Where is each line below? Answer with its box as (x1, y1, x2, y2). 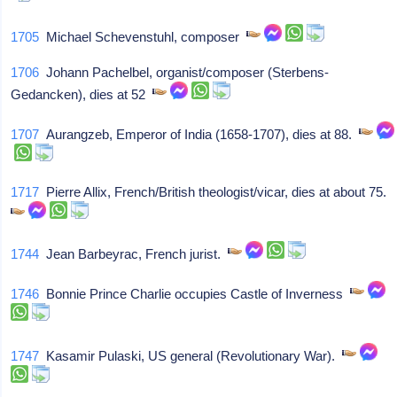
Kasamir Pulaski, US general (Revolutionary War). (39, 348, 343, 363)
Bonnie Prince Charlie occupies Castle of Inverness (39, 286, 351, 301)
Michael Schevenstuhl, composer (39, 29, 247, 44)
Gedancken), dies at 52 (11, 87, 153, 102)
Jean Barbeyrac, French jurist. (39, 246, 229, 261)
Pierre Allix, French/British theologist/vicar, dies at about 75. (39, 184, 394, 199)
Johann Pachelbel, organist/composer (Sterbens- (39, 65, 330, 80)
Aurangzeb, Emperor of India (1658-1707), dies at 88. (39, 127, 360, 142)
